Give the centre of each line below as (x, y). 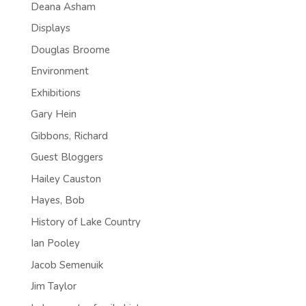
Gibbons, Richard (69, 136)
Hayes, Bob (57, 200)
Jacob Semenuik (67, 265)
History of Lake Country (85, 222)
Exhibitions (55, 93)
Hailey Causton (66, 179)
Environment (59, 71)
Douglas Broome (70, 50)
